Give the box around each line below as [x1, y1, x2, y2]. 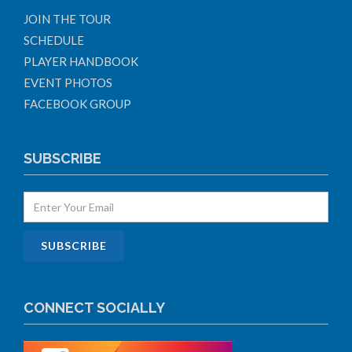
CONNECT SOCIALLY [24, 299, 165, 316]
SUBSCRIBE [24, 150, 101, 167]
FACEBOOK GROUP [24, 97, 131, 111]
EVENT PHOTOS [24, 75, 112, 90]
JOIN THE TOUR [24, 12, 111, 26]
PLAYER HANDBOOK [24, 54, 138, 68]
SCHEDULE [24, 33, 84, 47]
